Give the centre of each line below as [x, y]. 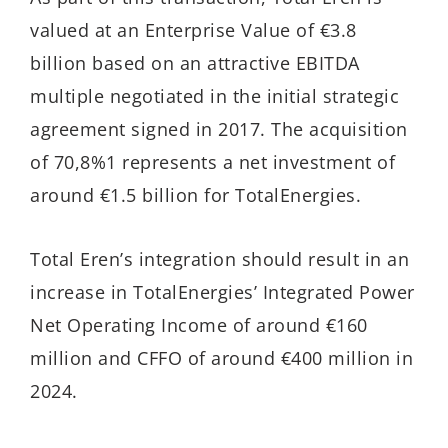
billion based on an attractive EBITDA [195, 62]
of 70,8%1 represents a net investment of [212, 161]
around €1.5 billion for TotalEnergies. [195, 194]
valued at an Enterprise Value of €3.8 [193, 29]
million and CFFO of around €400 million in [221, 358]
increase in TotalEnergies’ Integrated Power [222, 292]
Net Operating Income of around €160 [199, 325]
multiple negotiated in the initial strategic [214, 95]
